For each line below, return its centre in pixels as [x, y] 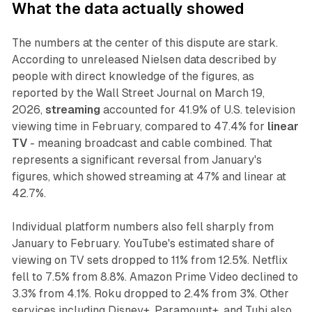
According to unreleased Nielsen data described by [144, 60]
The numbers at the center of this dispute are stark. [145, 43]
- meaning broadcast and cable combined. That [149, 143]
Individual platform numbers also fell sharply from [142, 227]
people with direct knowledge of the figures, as [133, 77]
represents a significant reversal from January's [136, 160]
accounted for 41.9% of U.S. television [197, 110]
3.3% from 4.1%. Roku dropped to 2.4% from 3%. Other [150, 294]
